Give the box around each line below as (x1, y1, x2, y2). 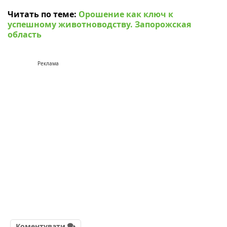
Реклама (37, 60, 59, 67)
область (8, 29, 42, 41)
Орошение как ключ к (79, 9, 173, 20)
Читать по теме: (8, 9, 79, 20)
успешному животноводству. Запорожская (8, 19, 191, 30)
